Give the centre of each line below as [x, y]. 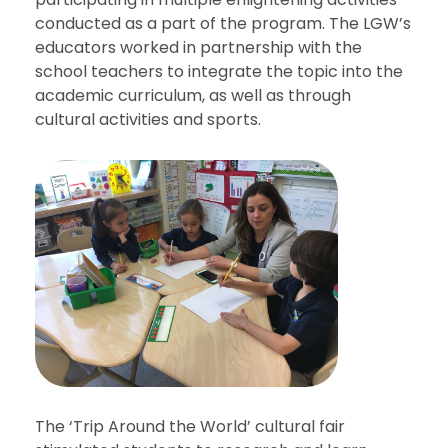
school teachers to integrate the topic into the [218, 72]
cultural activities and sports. [147, 120]
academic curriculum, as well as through [192, 96]
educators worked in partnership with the [198, 48]
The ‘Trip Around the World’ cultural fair [189, 427]
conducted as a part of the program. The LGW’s [222, 24]
